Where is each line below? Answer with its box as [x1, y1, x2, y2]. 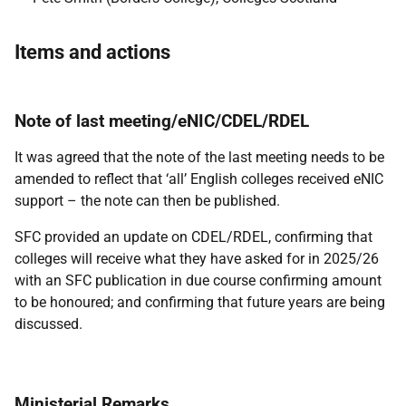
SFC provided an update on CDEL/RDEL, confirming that [14, 228, 372, 246]
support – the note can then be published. [14, 192, 287, 209]
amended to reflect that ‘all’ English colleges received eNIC [14, 170, 383, 188]
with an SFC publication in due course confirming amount [14, 272, 382, 289]
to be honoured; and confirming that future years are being [14, 294, 385, 311]
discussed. [14, 315, 86, 333]
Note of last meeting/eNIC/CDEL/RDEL [14, 111, 314, 131]
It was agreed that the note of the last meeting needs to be [14, 149, 384, 166]
